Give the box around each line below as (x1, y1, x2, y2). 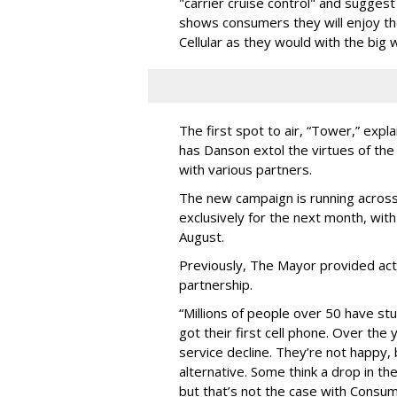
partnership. (179, 275, 253, 293)
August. (179, 227, 224, 245)
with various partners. (179, 160, 312, 178)
